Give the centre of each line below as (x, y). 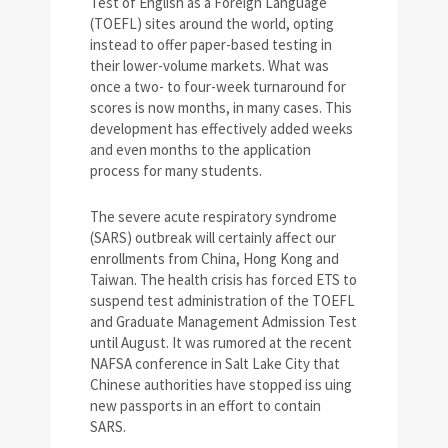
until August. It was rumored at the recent (221, 342)
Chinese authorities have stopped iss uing (221, 384)
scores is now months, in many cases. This (221, 107)
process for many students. (176, 170)
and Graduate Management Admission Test (223, 321)
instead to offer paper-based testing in (211, 44)
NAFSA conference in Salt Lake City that (215, 363)
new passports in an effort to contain (205, 405)
